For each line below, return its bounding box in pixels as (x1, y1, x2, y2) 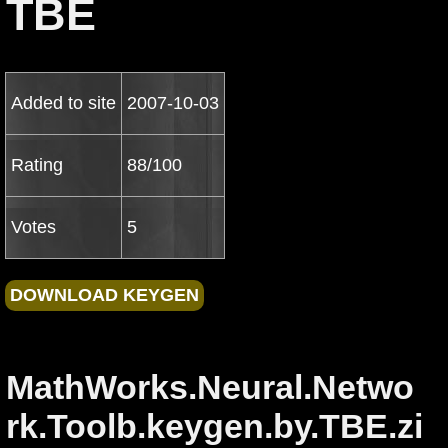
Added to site (11, 93, 116, 113)
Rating (11, 155, 63, 175)
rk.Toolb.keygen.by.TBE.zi (6, 407, 423, 445)
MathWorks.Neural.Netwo (6, 368, 414, 406)
